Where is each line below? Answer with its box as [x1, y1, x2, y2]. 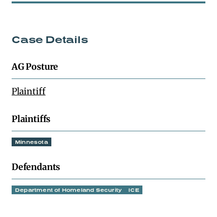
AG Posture [12, 61, 59, 72]
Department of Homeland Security [15, 187, 122, 193]
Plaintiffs [12, 113, 51, 124]
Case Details [12, 33, 88, 45]
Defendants [12, 161, 61, 172]
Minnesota [15, 139, 48, 145]
